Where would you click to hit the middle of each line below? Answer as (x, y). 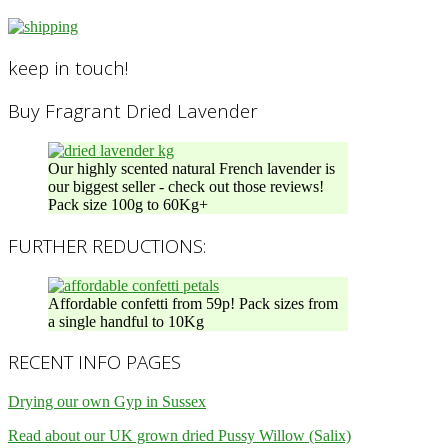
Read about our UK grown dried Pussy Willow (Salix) (179, 435)
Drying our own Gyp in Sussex (107, 401)
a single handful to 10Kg (126, 321)
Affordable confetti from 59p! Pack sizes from (193, 303)
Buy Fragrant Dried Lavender (133, 111)
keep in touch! (68, 67)
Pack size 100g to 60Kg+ (128, 205)
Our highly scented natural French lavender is (191, 169)
